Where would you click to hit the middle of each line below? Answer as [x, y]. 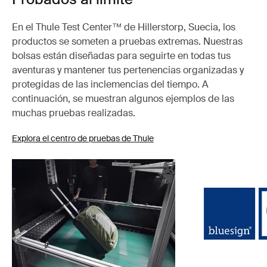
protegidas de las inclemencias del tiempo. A [110, 84]
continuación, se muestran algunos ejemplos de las [123, 99]
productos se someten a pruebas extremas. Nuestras [127, 41]
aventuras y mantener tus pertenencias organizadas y [128, 70]
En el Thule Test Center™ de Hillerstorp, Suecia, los [124, 27]
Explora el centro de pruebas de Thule [83, 138]
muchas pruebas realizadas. [74, 113]
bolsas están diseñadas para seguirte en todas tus [121, 56]
